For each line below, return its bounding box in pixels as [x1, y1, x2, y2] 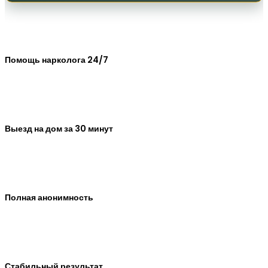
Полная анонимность [5, 191, 93, 204]
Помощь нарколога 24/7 [5, 54, 108, 66]
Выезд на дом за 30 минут [5, 123, 113, 135]
